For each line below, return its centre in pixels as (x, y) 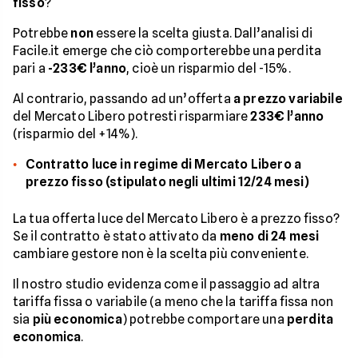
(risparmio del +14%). (76, 134)
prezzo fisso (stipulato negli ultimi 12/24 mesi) (167, 182)
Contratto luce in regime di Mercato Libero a (164, 165)
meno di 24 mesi (269, 237)
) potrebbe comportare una (204, 320)
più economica (77, 320)
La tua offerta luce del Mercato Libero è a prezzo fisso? (176, 219)
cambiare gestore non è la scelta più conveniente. (161, 254)
